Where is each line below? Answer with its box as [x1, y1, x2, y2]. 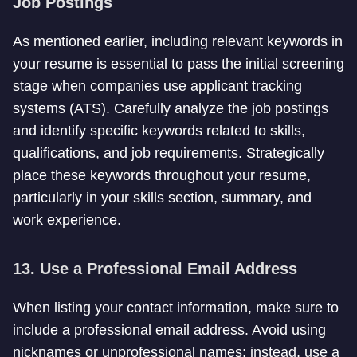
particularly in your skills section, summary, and [13, 190, 312, 206]
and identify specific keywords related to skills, [13, 123, 305, 139]
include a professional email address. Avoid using [13, 322, 326, 338]
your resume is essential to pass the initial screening [13, 56, 344, 72]
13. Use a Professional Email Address [13, 260, 297, 277]
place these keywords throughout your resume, [13, 167, 311, 183]
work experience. [13, 212, 121, 228]
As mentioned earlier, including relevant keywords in [13, 33, 343, 49]
